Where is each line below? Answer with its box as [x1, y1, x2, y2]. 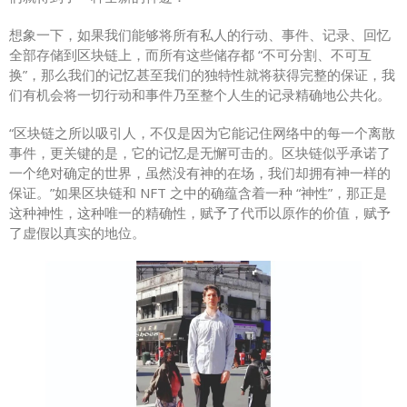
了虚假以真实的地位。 [9, 223, 145, 243]
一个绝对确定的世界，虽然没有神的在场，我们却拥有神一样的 [9, 164, 391, 183]
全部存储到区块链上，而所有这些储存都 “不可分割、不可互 [9, 45, 372, 65]
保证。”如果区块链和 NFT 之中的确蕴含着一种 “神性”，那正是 [9, 184, 387, 203]
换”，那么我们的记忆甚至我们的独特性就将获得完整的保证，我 [9, 65, 395, 84]
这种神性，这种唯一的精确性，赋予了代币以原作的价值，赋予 [9, 203, 391, 223]
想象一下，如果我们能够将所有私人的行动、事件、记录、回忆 [9, 25, 391, 45]
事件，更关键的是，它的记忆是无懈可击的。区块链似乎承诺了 [9, 144, 391, 163]
